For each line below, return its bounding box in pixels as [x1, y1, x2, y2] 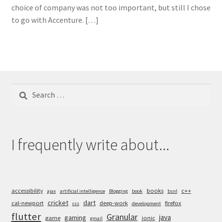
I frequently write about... [11, 135, 169, 155]
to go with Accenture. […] [11, 15, 99, 25]
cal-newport [11, 199, 44, 207]
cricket [47, 198, 68, 207]
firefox [165, 199, 181, 207]
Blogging [109, 187, 128, 194]
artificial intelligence [59, 187, 105, 194]
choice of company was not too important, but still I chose [11, 2, 211, 13]
